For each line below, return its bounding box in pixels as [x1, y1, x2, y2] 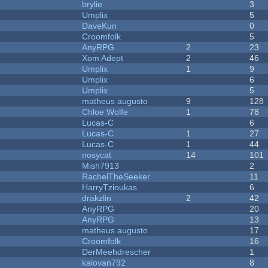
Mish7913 [82, 161, 120, 171]
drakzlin [82, 193, 112, 203]
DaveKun [82, 21, 117, 31]
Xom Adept [82, 53, 124, 63]
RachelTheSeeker [82, 172, 151, 182]
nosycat [82, 150, 112, 160]
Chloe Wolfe [82, 107, 129, 117]
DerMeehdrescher [82, 247, 151, 257]
